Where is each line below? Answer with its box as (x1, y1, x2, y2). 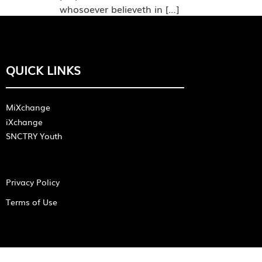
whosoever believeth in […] (60, 2, 179, 16)
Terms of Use (6, 195, 57, 208)
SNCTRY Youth (6, 129, 62, 142)
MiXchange (6, 101, 50, 113)
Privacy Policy (6, 175, 60, 188)
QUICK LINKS (6, 60, 81, 78)
